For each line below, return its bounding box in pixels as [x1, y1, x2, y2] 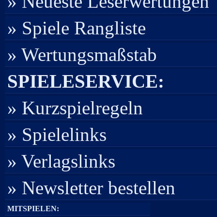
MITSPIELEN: [7, 204, 59, 213]
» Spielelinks [7, 124, 107, 145]
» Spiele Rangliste [7, 17, 146, 38]
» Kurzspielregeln [7, 97, 143, 118]
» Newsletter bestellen [7, 177, 175, 198]
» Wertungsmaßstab [7, 44, 157, 65]
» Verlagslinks [7, 151, 115, 171]
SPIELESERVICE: [7, 71, 164, 92]
